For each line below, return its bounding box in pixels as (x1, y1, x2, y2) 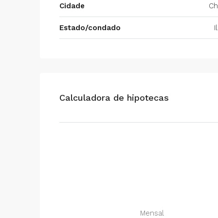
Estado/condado (59, 23, 121, 32)
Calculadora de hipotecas (59, 92, 169, 103)
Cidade (59, 1, 85, 10)
